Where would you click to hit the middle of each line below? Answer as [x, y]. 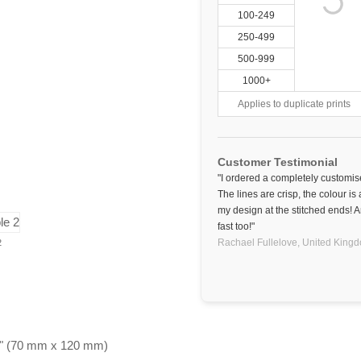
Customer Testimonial [278, 162]
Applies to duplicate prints [294, 104]
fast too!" [236, 226]
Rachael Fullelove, [259, 243]
